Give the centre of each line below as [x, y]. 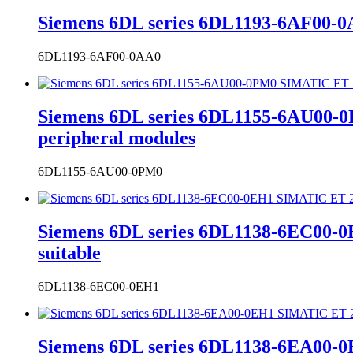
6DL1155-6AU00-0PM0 [100, 172]
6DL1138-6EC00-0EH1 [98, 286]
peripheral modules [117, 138]
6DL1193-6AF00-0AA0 [99, 57]
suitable [69, 253]
